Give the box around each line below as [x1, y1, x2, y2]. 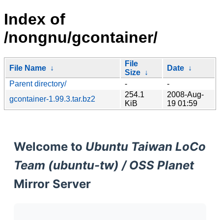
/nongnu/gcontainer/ [4, 28, 158, 47]
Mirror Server [14, 176, 91, 191]
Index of [4, 10, 65, 28]
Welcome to [14, 139, 85, 154]
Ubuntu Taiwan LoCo [85, 139, 206, 154]
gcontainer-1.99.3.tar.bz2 [9, 94, 95, 103]
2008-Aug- [167, 90, 204, 99]
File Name [9, 63, 46, 72]
